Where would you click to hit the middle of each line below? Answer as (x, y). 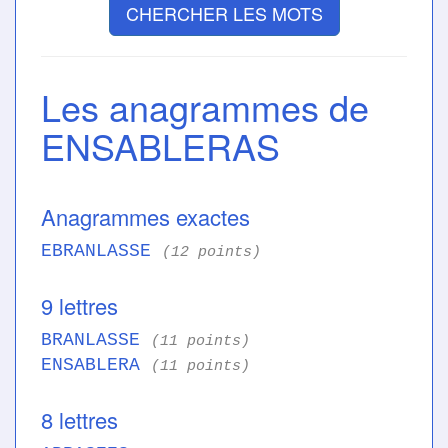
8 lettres (79, 420)
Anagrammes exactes (145, 217)
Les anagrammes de (205, 107)
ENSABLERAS (160, 146)
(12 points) (211, 252)
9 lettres (79, 306)
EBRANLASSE (101, 251)
